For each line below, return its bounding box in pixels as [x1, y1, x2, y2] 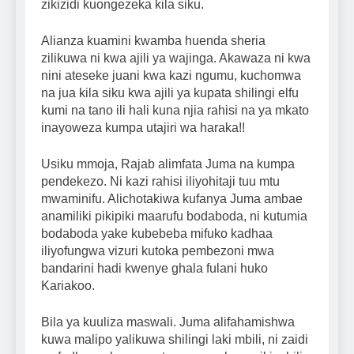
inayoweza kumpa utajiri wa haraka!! [41, 121, 245, 135]
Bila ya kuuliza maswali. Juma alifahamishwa [41, 315, 295, 330]
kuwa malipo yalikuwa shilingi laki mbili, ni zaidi [41, 333, 308, 347]
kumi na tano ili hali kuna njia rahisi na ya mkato [41, 104, 309, 118]
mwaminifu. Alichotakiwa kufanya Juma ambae [41, 192, 303, 206]
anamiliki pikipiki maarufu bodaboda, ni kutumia [41, 209, 307, 224]
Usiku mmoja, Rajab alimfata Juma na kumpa [41, 157, 295, 171]
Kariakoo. [41, 279, 95, 293]
